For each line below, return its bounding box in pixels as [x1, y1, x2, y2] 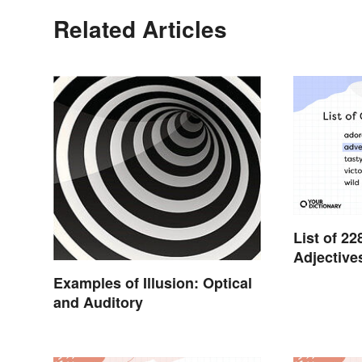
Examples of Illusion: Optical [53, 271, 252, 293]
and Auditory [53, 291, 143, 313]
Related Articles [53, 12, 227, 46]
